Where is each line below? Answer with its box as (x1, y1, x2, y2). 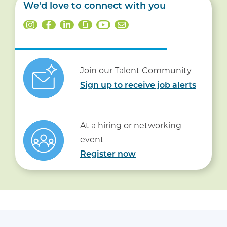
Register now (80, 150, 136, 159)
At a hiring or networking (80, 121, 181, 131)
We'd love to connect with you (23, 2, 166, 12)
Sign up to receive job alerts (80, 81, 196, 90)
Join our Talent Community (80, 65, 192, 75)
